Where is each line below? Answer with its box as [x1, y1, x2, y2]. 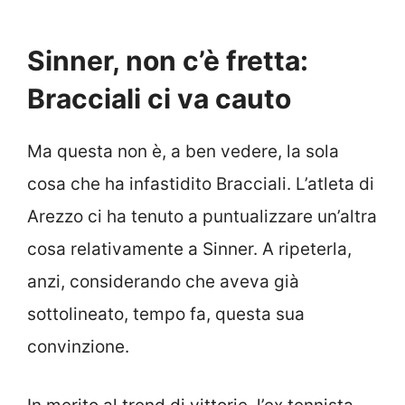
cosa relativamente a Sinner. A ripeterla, [27, 239, 352, 259]
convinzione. [27, 336, 129, 357]
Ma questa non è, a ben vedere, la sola [27, 141, 339, 162]
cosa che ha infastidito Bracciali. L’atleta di [27, 174, 374, 194]
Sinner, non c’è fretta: [27, 44, 308, 77]
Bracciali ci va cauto [27, 82, 291, 115]
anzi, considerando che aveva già [27, 271, 299, 292]
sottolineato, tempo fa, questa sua [27, 304, 305, 325]
